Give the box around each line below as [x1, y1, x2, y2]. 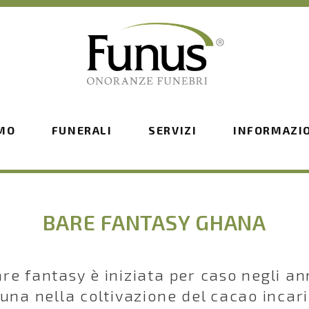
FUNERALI [51, 123, 112, 137]
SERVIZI [148, 123, 197, 137]
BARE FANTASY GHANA [43, 210, 266, 235]
